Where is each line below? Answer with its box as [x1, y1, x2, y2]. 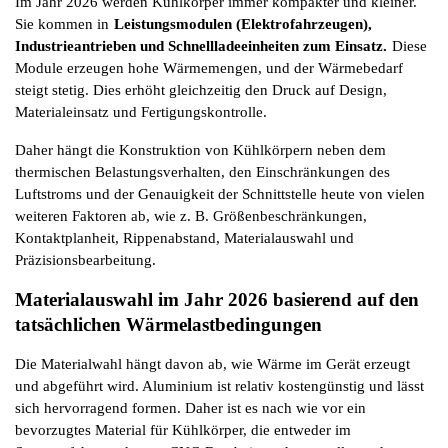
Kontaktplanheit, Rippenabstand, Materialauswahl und [15, 229, 354, 246]
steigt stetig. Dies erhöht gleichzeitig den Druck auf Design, [15, 81, 387, 98]
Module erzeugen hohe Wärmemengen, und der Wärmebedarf [15, 59, 403, 76]
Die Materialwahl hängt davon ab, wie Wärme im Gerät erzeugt [15, 355, 410, 372]
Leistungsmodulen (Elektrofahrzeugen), [114, 15, 372, 32]
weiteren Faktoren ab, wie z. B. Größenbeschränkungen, [15, 207, 367, 224]
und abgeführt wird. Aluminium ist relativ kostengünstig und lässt [15, 377, 424, 394]
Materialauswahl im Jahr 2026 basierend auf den [15, 288, 419, 310]
